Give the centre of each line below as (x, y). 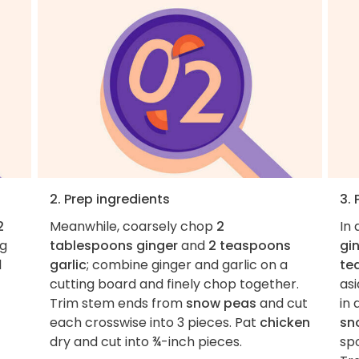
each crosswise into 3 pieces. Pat (154, 322)
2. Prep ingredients (109, 199)
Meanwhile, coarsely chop (133, 226)
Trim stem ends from (117, 303)
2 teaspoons (249, 245)
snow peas (221, 303)
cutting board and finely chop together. (174, 284)
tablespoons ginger (113, 245)
